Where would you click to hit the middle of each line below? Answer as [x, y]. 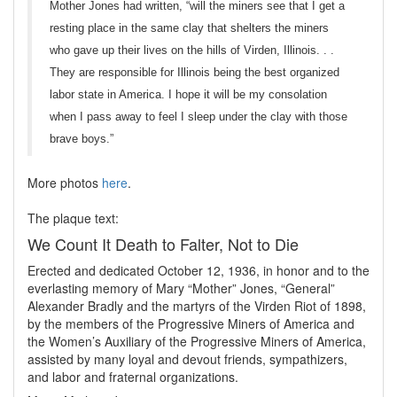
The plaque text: [73, 218]
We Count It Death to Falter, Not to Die [163, 244]
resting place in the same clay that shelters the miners [189, 28]
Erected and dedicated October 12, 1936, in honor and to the [198, 271]
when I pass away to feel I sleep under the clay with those [198, 117]
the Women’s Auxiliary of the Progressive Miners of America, [197, 342]
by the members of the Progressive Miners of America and [191, 324]
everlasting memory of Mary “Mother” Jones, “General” [181, 288]
